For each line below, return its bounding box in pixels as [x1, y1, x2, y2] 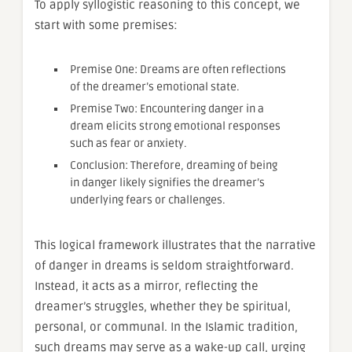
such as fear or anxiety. [70, 136, 187, 150]
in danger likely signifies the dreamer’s [70, 175, 265, 189]
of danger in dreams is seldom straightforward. [35, 258, 294, 273]
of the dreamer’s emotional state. [70, 79, 240, 93]
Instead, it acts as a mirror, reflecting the [35, 278, 258, 293]
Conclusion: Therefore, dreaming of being [70, 158, 277, 172]
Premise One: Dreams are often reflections [70, 62, 286, 76]
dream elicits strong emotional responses [70, 119, 280, 133]
